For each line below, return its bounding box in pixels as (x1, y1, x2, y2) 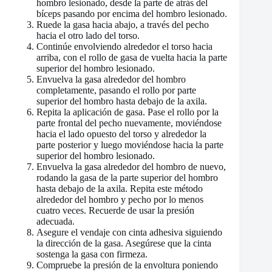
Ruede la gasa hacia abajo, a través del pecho (36, 19, 209, 30)
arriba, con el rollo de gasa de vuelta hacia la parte (36, 52, 227, 63)
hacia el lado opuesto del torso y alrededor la (36, 128, 206, 139)
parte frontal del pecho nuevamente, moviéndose (36, 117, 222, 128)
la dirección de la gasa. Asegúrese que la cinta (36, 237, 211, 248)
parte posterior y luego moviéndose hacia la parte (36, 139, 223, 150)
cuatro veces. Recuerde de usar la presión (36, 205, 194, 216)
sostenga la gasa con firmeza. (36, 248, 148, 259)
